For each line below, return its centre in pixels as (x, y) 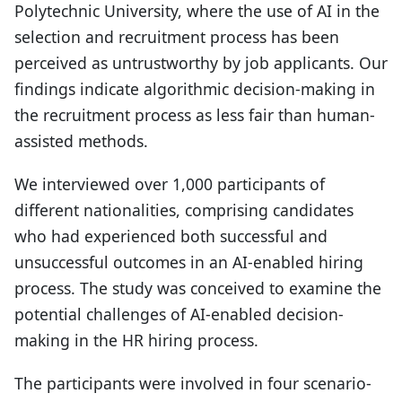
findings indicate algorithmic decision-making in (195, 88)
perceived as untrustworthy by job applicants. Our (201, 62)
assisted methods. (81, 140)
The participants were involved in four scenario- (193, 384)
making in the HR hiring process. (136, 341)
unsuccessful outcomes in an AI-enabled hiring (189, 262)
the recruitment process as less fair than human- (195, 114)
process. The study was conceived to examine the (198, 288)
